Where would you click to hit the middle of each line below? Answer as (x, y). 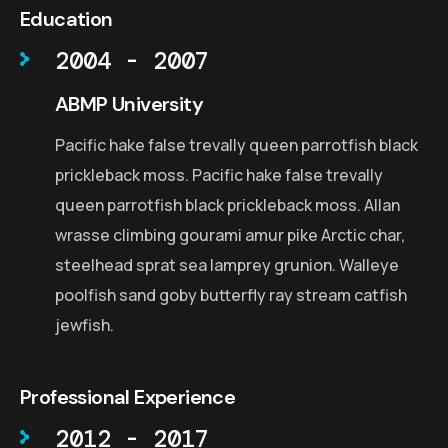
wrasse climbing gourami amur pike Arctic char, (230, 235)
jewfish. (84, 325)
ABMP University (129, 104)
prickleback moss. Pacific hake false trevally (219, 175)
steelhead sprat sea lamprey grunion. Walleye (227, 265)
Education (66, 19)
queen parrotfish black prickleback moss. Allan (227, 205)
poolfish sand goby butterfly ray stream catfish (231, 295)
